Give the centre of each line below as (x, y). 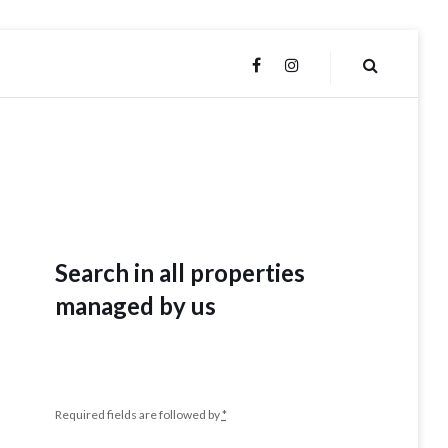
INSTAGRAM (339, 65)
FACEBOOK (297, 65)
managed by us (135, 306)
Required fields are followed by (138, 415)
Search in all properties (179, 273)
